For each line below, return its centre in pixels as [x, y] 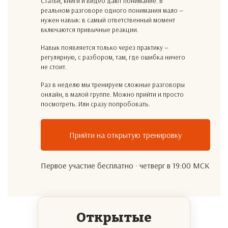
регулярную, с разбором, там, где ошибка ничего [113, 57]
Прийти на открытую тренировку [125, 135]
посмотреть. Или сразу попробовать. [95, 104]
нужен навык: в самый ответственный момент [108, 20]
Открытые [114, 218]
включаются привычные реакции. [90, 30]
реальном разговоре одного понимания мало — [112, 10]
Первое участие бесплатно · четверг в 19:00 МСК [125, 165]
